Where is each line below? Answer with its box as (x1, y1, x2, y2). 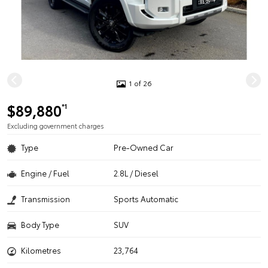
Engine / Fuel (21, 167, 69, 178)
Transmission (21, 193, 70, 204)
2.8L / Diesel (114, 167, 159, 178)
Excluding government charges (7, 121, 104, 130)
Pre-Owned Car (114, 142, 174, 153)
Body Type (21, 219, 59, 230)
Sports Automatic (114, 193, 179, 204)
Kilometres (21, 245, 61, 255)
